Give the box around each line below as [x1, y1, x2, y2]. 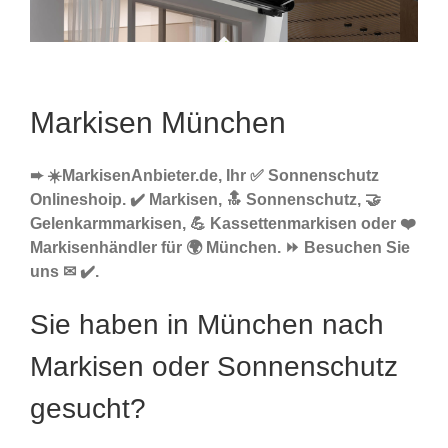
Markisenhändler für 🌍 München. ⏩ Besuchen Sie [30, 239, 410, 257]
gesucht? [30, 393, 146, 425]
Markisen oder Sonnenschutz [30, 351, 398, 383]
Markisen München [30, 106, 286, 140]
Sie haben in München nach [30, 309, 384, 341]
